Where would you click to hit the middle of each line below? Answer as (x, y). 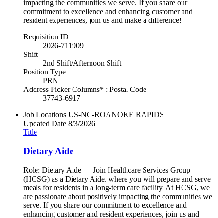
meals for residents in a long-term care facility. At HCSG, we (117, 187)
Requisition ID (46, 37)
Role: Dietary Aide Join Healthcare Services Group (107, 170)
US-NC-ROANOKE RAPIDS (116, 115)
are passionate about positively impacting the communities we (118, 196)
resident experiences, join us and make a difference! (102, 20)
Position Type (45, 72)
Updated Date (45, 124)
